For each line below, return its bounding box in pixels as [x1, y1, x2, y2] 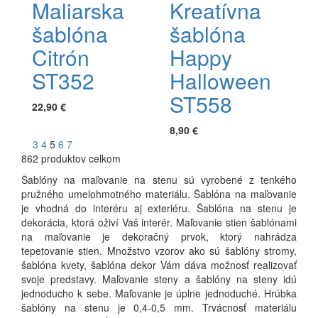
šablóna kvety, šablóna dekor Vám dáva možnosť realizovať [21, 257, 297, 272]
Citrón [32, 41, 89, 72]
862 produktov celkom [21, 150, 121, 165]
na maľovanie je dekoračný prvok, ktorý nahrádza [21, 229, 297, 243]
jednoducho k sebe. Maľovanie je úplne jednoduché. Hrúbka [21, 285, 297, 300]
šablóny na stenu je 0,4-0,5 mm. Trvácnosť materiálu [21, 300, 297, 314]
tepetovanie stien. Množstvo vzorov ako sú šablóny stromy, [21, 243, 297, 258]
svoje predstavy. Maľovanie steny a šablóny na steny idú [21, 271, 297, 286]
